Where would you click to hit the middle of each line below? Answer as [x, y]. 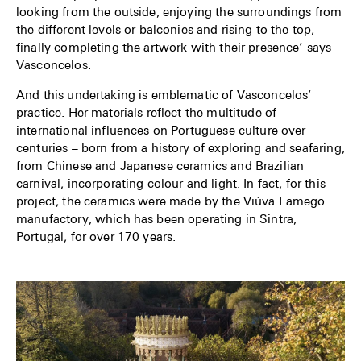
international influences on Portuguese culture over [161, 129]
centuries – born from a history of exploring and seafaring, [180, 147]
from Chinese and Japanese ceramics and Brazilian [160, 165]
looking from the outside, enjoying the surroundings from [179, 11]
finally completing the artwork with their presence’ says [174, 46]
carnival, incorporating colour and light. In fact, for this [171, 183]
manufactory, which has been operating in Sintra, [157, 218]
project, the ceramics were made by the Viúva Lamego [171, 200]
